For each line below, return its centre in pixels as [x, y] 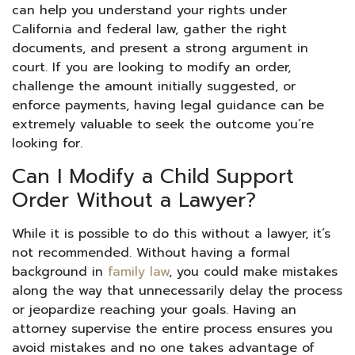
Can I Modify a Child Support [153, 176]
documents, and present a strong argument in [160, 48]
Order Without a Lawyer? [134, 200]
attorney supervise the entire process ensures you [172, 328]
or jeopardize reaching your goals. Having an [154, 309]
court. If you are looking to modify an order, [151, 67]
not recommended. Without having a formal [151, 252]
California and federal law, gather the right [149, 29]
